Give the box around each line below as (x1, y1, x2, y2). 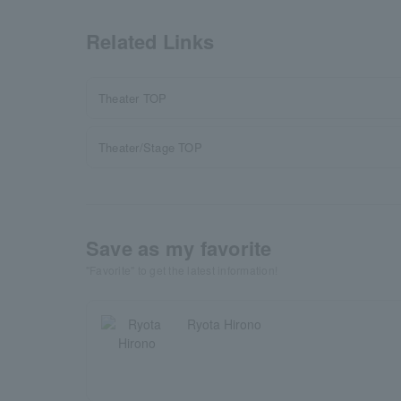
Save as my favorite (86, 234, 272, 262)
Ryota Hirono (187, 315, 261, 333)
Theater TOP (98, 90, 167, 107)
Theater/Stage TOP (98, 139, 202, 156)
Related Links (86, 27, 215, 55)
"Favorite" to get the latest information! (86, 262, 278, 277)
